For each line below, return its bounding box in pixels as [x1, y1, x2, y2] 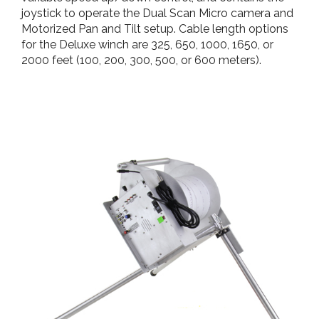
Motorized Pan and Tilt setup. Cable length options [21, 22, 288, 36]
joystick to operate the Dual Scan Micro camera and [21, 6, 293, 20]
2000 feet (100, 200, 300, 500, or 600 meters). [21, 53, 261, 67]
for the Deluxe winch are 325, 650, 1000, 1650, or [21, 38, 273, 51]
